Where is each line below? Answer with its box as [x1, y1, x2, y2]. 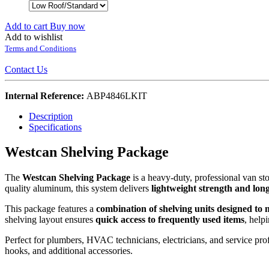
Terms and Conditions [5, 43, 76, 53]
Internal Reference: [5, 90, 86, 101]
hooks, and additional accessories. [5, 246, 133, 256]
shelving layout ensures [5, 214, 95, 225]
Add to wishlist [5, 31, 62, 42]
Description [29, 110, 73, 121]
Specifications [29, 121, 82, 132]
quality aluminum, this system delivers [5, 183, 151, 194]
